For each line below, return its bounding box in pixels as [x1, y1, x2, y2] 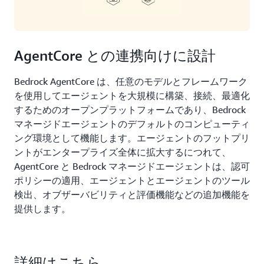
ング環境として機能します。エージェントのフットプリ [14, 132, 250, 144]
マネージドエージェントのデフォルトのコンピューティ [14, 118, 250, 130]
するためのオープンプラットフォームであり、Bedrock [14, 104, 246, 116]
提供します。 [14, 203, 71, 215]
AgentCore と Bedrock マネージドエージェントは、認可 [14, 160, 250, 173]
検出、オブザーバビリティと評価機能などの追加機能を [14, 189, 250, 201]
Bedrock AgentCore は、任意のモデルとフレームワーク [14, 75, 247, 88]
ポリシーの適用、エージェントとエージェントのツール [14, 174, 250, 187]
